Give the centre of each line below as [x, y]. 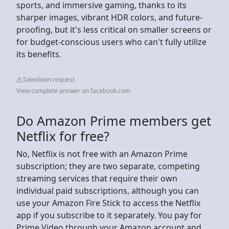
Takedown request [49, 79]
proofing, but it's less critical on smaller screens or [114, 29]
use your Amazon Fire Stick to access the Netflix [108, 203]
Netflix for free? [63, 136]
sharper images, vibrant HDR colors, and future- [109, 17]
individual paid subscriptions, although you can [108, 190]
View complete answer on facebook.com [73, 90]
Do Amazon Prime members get [114, 120]
